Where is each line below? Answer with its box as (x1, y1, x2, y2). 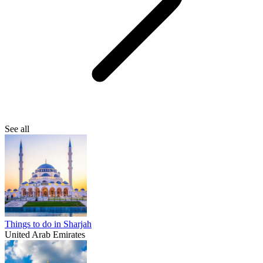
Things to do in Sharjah (5, 219, 92, 230)
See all (5, 124, 29, 134)
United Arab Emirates (5, 230, 85, 240)
